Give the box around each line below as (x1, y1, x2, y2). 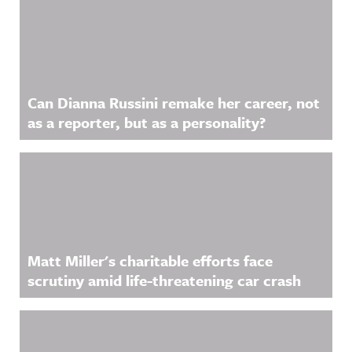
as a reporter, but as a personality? (27, 112, 266, 133)
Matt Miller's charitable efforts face (27, 250, 273, 271)
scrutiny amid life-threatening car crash (27, 269, 301, 291)
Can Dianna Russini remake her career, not (27, 92, 320, 113)
